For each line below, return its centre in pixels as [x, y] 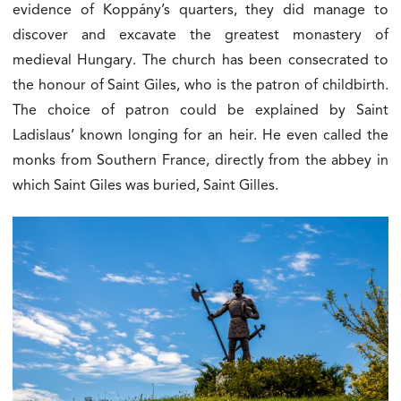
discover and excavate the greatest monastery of [200, 36]
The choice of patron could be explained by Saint [200, 111]
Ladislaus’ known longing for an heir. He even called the [200, 136]
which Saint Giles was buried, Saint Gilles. [145, 186]
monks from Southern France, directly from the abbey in [200, 161]
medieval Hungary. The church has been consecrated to [200, 61]
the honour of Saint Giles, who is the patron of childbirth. [200, 86]
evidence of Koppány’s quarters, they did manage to [200, 11]
